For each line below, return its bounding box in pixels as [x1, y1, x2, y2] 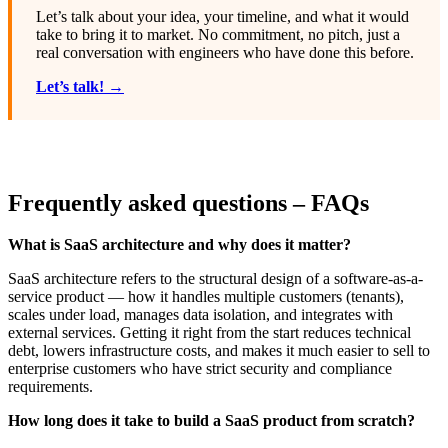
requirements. [8, 378, 93, 396]
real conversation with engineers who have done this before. [36, 43, 414, 61]
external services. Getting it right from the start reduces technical [8, 324, 411, 342]
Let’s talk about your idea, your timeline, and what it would [36, 7, 409, 25]
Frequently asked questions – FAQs [8, 189, 369, 216]
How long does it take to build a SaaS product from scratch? [8, 412, 415, 430]
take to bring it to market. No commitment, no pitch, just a [36, 25, 400, 43]
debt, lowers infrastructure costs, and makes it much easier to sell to [8, 342, 430, 360]
